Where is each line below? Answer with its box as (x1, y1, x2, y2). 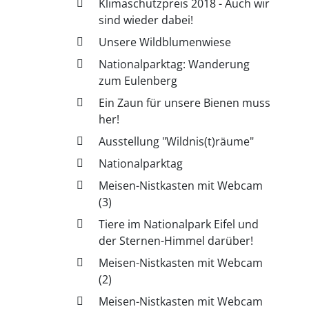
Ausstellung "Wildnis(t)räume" (99, 133, 255, 149)
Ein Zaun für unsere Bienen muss (99, 94, 271, 110)
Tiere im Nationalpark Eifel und (99, 216, 259, 232)
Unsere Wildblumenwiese (99, 34, 232, 50)
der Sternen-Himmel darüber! (99, 232, 254, 248)
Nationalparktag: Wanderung (99, 56, 250, 72)
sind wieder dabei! (99, 12, 194, 28)
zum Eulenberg (99, 72, 178, 88)
